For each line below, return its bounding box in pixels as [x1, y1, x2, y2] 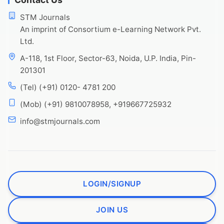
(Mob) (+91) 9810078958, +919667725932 [20, 99, 171, 109]
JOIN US [95, 204, 128, 214]
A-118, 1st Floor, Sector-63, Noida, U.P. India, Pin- [20, 53, 196, 63]
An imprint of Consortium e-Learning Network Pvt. [20, 24, 201, 34]
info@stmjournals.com [20, 116, 100, 126]
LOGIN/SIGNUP [83, 178, 141, 188]
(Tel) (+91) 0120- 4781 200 [20, 82, 115, 92]
